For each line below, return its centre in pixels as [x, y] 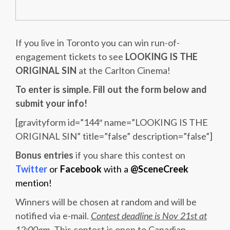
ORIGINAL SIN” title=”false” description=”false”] [114, 136]
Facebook [81, 169]
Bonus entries [44, 155]
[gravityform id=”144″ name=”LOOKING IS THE [112, 122]
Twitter [31, 169]
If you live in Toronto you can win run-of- [98, 43]
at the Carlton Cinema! [124, 70]
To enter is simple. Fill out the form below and [111, 89]
